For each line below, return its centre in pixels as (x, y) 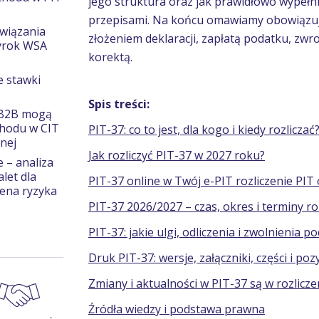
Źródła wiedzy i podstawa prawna (177, 309)
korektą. (110, 57)
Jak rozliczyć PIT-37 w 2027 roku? (177, 155)
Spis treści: (119, 104)
